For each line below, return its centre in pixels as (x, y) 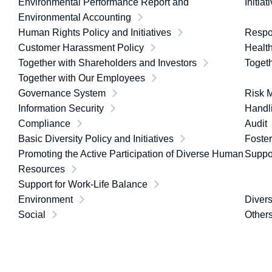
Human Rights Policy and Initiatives (95, 32)
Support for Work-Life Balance (83, 184)
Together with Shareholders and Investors (107, 63)
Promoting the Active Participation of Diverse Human (131, 154)
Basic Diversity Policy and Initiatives (96, 139)
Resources (42, 169)
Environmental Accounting (75, 17)
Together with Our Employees (82, 78)
